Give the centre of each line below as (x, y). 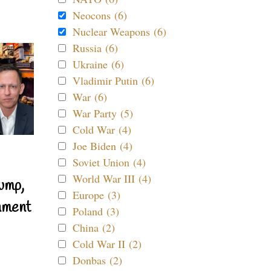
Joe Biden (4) (103, 146)
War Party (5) (103, 113)
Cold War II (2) (107, 244)
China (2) (94, 227)
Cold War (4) (102, 129)
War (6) (90, 97)
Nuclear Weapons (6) (119, 31)
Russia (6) (95, 48)
